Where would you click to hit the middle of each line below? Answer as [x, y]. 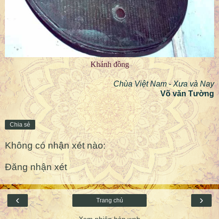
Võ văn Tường [187, 94]
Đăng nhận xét [36, 167]
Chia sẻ [20, 125]
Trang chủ [109, 201]
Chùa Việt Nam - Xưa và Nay [164, 84]
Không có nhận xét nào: [55, 146]
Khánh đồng [109, 65]
